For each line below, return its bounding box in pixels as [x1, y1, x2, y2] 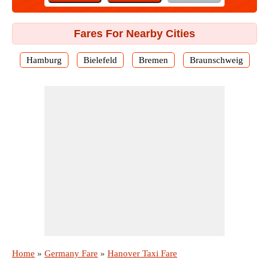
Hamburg [26, 55, 62, 65]
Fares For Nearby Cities [74, 28, 195, 40]
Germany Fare [44, 249, 98, 258]
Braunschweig [189, 55, 243, 65]
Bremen [138, 55, 168, 65]
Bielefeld [83, 55, 117, 65]
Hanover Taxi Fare [107, 249, 177, 258]
